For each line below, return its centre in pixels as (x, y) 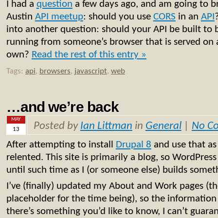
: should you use (118, 17)
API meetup (59, 17)
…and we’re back (62, 107)
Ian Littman (106, 126)
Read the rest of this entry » (89, 54)
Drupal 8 (133, 145)
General (163, 126)
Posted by (57, 126)
